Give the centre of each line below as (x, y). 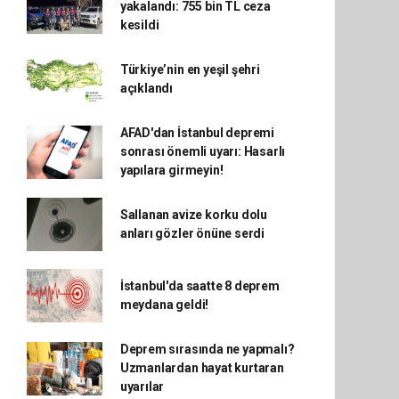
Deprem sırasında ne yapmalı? (207, 350)
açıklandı (147, 89)
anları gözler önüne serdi (192, 234)
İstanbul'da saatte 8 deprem (199, 286)
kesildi (139, 25)
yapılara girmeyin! (171, 171)
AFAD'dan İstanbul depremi (197, 133)
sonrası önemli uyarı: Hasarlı (203, 152)
